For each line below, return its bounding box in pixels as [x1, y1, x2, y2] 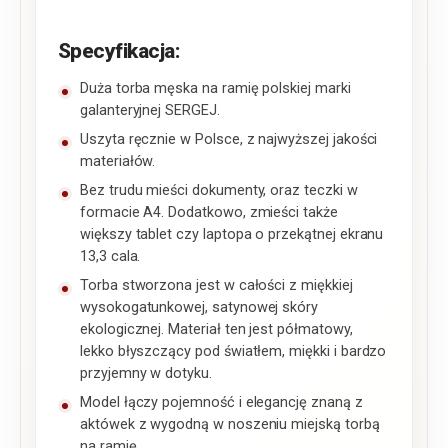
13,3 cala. [80, 248, 141, 266]
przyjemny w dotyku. [80, 365, 212, 383]
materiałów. [80, 153, 156, 171]
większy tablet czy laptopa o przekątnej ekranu [80, 226, 384, 244]
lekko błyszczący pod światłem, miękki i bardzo [80, 343, 387, 361]
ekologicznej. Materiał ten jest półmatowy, [80, 321, 353, 339]
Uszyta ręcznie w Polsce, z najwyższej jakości [80, 131, 378, 149]
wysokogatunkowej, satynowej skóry [80, 299, 319, 317]
